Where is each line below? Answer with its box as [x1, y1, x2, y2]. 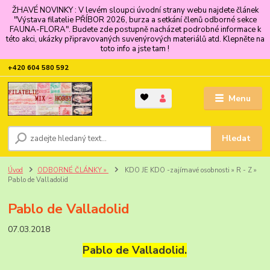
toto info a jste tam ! [101, 43, 169, 54]
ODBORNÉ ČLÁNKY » [37, 165, 108, 175]
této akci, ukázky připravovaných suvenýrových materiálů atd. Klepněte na [5, 33, 265, 45]
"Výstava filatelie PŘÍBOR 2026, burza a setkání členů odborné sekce [13, 14, 257, 25]
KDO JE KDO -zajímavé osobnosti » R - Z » [122, 165, 257, 175]
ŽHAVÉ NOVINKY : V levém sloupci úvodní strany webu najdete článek [11, 4, 259, 16]
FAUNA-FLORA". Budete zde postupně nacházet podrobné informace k [9, 24, 261, 35]
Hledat [222, 133, 251, 144]
